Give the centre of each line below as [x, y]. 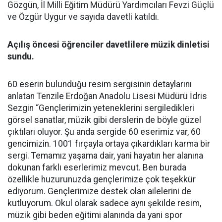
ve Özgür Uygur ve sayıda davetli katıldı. [83, 17]
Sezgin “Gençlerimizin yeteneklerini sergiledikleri [101, 108]
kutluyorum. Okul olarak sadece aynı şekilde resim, [104, 203]
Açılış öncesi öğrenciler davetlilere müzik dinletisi [109, 45]
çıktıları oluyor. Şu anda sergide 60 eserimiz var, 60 [104, 132]
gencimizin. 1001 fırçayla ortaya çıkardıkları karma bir [109, 144]
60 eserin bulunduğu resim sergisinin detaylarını [100, 84]
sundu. [21, 56]
